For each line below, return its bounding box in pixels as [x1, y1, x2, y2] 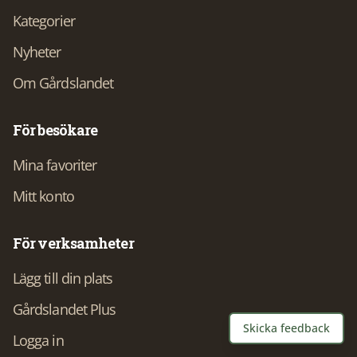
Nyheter [13, 41, 61, 61]
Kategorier [13, 10, 75, 30]
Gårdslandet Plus [13, 299, 116, 319]
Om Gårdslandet [13, 73, 114, 92]
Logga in [13, 330, 64, 350]
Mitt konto [13, 186, 74, 206]
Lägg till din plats [13, 268, 113, 288]
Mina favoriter [13, 155, 97, 175]
